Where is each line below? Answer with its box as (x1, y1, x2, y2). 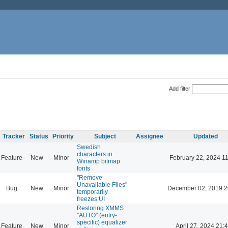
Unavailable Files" (77, 181, 127, 188)
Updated (193, 132, 218, 140)
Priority (52, 132, 74, 140)
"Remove (77, 174, 102, 181)
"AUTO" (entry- (77, 211, 117, 219)
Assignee (136, 132, 163, 140)
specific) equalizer (77, 218, 127, 226)
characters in (77, 150, 112, 158)
